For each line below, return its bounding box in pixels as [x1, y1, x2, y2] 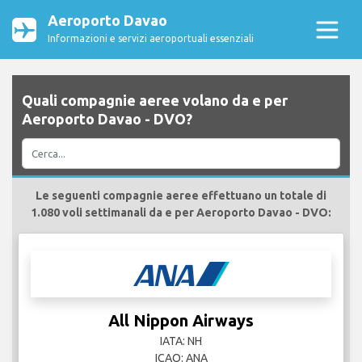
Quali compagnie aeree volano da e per [22, 92, 288, 109]
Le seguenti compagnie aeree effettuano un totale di [36, 189, 326, 203]
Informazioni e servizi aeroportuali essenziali [48, 33, 254, 44]
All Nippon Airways [108, 311, 254, 330]
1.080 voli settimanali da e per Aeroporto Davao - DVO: [31, 206, 331, 220]
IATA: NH [160, 335, 202, 348]
